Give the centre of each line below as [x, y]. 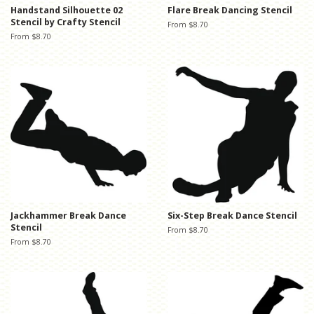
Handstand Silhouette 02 [67, 11]
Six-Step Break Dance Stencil [232, 216]
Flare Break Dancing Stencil [230, 11]
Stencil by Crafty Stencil [66, 22]
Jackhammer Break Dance [68, 216]
